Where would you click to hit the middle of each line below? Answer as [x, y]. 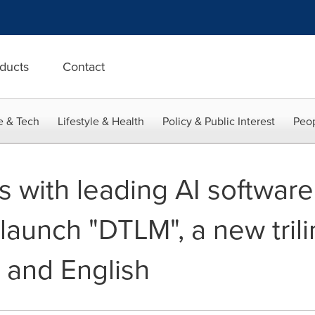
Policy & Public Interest [219, 121]
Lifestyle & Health [101, 121]
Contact [84, 66]
